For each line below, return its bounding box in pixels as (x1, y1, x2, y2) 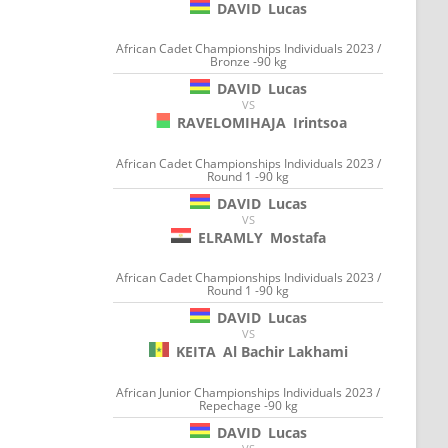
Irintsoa (292, 113, 347, 133)
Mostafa (269, 227, 326, 247)
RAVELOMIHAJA (176, 113, 286, 133)
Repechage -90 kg (198, 396, 298, 414)
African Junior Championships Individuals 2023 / (116, 383, 381, 401)
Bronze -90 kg (209, 53, 287, 71)
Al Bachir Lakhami (222, 342, 348, 362)
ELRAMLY (197, 227, 263, 247)
